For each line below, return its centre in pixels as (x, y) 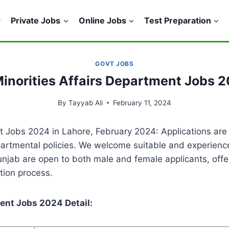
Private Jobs (36, 20)
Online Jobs (102, 20)
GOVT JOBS (114, 64)
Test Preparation (177, 20)
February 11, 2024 (142, 102)
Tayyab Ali (85, 102)
